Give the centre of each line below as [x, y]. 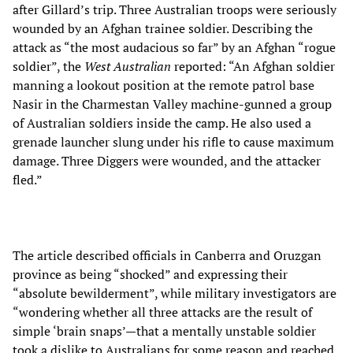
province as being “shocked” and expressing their [150, 275]
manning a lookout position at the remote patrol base [163, 85]
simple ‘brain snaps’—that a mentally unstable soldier [164, 331]
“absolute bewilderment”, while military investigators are [175, 294]
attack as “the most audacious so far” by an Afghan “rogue [174, 48]
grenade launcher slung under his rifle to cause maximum [173, 142]
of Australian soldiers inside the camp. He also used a [162, 123]
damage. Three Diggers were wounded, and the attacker [167, 161]
